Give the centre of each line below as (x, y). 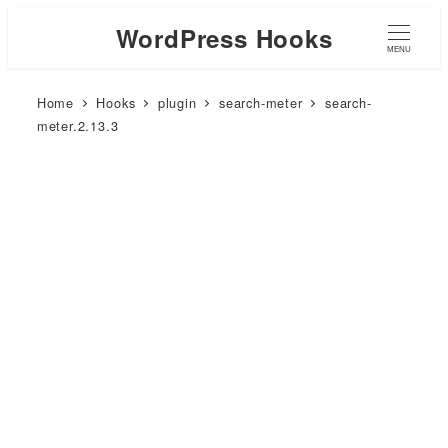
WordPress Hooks (224, 37)
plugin (177, 102)
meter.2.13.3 (77, 125)
